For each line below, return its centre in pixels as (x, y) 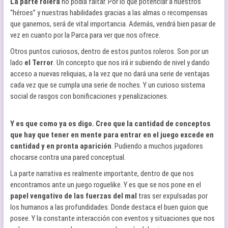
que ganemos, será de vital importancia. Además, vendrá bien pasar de (113, 24)
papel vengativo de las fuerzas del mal (73, 196)
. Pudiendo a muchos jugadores (157, 146)
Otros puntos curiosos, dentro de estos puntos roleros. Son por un (109, 51)
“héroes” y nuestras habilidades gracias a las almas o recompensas (109, 13)
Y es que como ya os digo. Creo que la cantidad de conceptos (110, 124)
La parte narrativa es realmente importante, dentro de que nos (102, 174)
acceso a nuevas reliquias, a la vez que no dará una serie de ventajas (110, 74)
